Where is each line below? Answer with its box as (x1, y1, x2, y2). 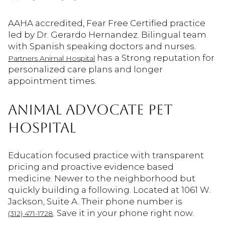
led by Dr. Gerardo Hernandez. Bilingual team (8, 30, 206, 40)
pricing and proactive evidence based (8, 162, 174, 172)
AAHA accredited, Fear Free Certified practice (8, 18, 205, 29)
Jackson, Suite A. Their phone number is (8, 196, 182, 207)
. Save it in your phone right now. (53, 208, 194, 218)
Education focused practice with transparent (8, 150, 204, 161)
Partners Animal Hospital (8, 54, 95, 63)
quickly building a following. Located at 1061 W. (8, 185, 210, 195)
